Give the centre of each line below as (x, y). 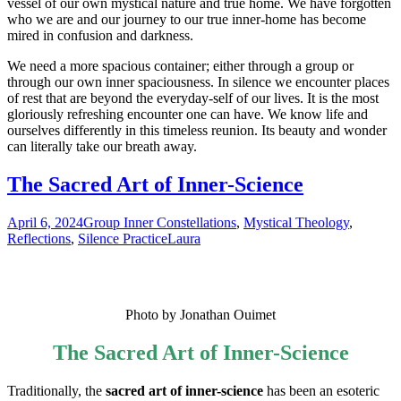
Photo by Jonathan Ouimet (200, 315)
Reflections (39, 239)
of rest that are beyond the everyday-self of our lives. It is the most (193, 98)
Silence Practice (123, 239)
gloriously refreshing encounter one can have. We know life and (188, 115)
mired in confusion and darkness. (100, 36)
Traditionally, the (56, 390)
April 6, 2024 (45, 223)
